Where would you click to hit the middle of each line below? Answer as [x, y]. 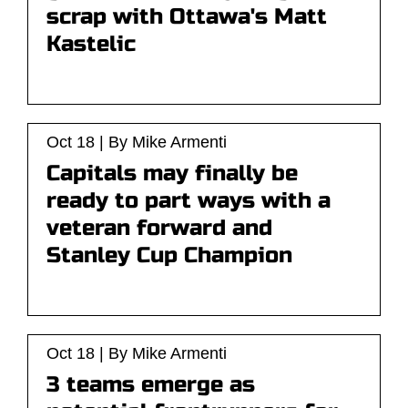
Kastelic [91, 44]
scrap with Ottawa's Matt [187, 17]
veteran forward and [159, 228]
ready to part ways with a [189, 201]
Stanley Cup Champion [169, 255]
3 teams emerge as [151, 385]
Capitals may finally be [172, 173]
